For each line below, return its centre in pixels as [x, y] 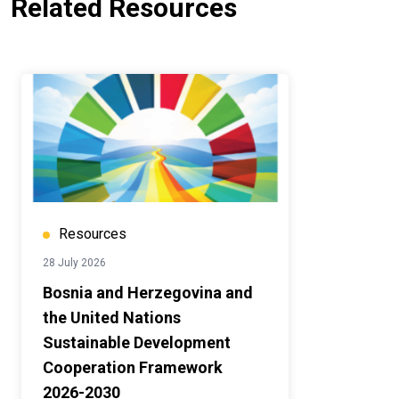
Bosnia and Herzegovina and [148, 293]
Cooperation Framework [133, 368]
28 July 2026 [74, 263]
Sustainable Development [137, 343]
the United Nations [112, 318]
